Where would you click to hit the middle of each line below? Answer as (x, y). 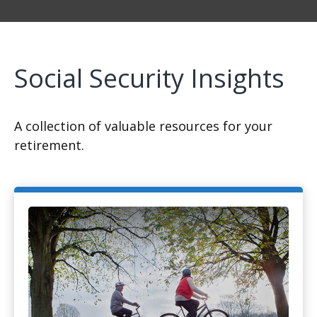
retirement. (49, 145)
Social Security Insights (149, 79)
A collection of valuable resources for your (143, 126)
